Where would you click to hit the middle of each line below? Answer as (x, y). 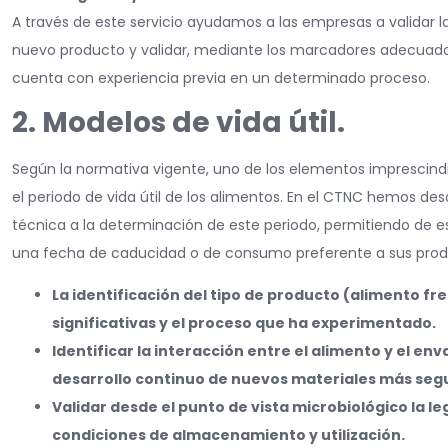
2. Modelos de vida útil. (178, 123)
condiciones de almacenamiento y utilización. (228, 435)
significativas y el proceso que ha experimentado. (244, 323)
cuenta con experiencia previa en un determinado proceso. (221, 77)
